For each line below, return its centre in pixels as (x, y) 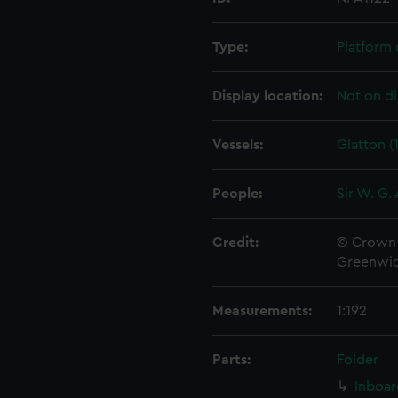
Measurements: (262, 311)
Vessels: (238, 145)
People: (237, 194)
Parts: (231, 360)
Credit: (235, 243)
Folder (358, 360)
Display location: (267, 96)
